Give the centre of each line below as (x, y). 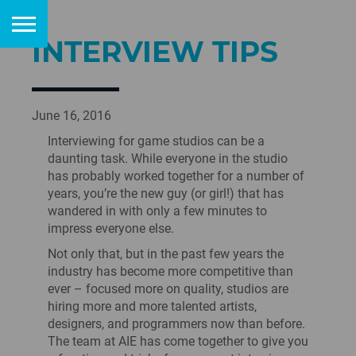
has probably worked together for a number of (176, 176)
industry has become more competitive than (170, 271)
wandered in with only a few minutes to (157, 211)
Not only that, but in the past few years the (166, 254)
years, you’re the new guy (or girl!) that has (166, 193)
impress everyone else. (111, 228)
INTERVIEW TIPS (155, 52)
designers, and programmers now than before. (176, 324)
